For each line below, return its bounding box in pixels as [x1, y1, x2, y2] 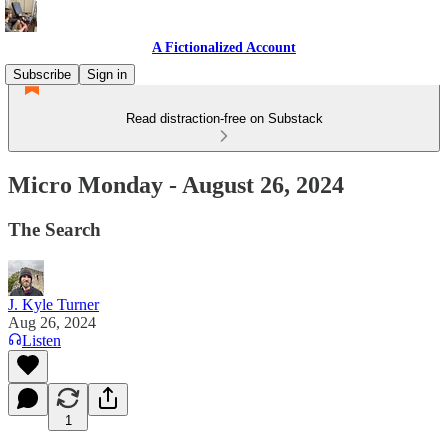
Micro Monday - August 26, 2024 [8, 171, 344, 198]
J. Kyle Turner [8, 295, 99, 313]
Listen [22, 331, 61, 349]
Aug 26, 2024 [8, 313, 96, 331]
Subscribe [13, 67, 71, 82]
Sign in [87, 67, 127, 82]
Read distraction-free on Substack [125, 111, 323, 126]
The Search [8, 218, 101, 240]
